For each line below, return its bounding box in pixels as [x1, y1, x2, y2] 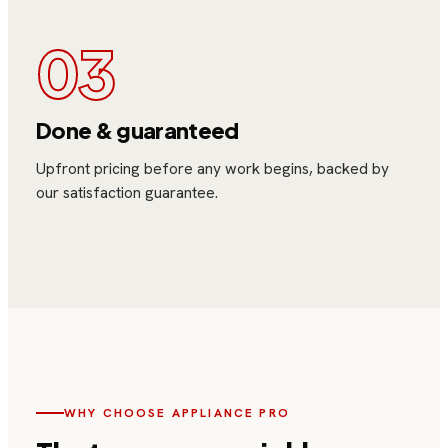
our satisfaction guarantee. [36, 181, 218, 203]
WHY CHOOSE [64, 404, 172, 421]
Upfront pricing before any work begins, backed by [36, 157, 389, 179]
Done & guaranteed [36, 116, 239, 145]
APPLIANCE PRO [171, 404, 290, 421]
